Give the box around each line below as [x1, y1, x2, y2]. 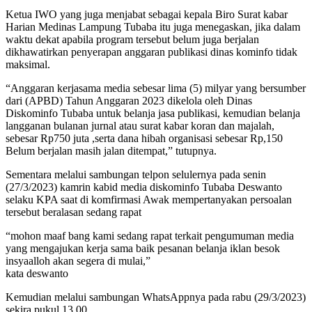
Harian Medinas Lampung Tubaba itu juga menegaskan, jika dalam [6, 21, 300, 33]
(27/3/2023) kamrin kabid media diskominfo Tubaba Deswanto [6, 181, 282, 194]
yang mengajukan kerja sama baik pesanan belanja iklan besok [6, 242, 280, 255]
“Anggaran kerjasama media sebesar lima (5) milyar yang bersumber [6, 82, 306, 95]
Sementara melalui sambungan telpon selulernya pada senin [6, 169, 266, 181]
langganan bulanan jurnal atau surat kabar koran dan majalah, [6, 120, 274, 132]
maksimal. [6, 58, 50, 71]
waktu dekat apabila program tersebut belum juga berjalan [6, 33, 259, 46]
